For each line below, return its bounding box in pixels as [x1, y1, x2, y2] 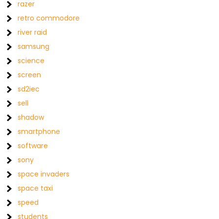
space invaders [18, 169, 70, 179]
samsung [18, 42, 50, 51]
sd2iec [18, 84, 40, 94]
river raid [18, 27, 47, 37]
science [18, 56, 45, 66]
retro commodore [18, 13, 80, 23]
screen [18, 70, 42, 80]
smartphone [18, 127, 61, 136]
